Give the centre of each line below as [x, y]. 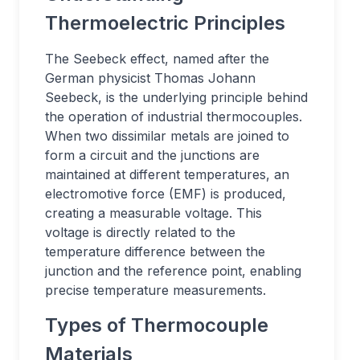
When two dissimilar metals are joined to [167, 136]
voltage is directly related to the [140, 232]
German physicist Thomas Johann [150, 78]
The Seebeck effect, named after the [157, 59]
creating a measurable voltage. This [153, 213]
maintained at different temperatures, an [167, 174]
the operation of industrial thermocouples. [174, 117]
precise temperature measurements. [155, 290]
